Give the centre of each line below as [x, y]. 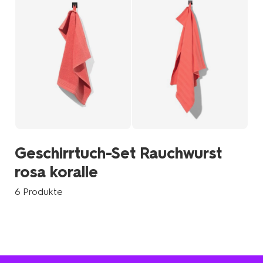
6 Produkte [39, 192]
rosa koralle [57, 172]
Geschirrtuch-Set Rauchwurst [119, 154]
